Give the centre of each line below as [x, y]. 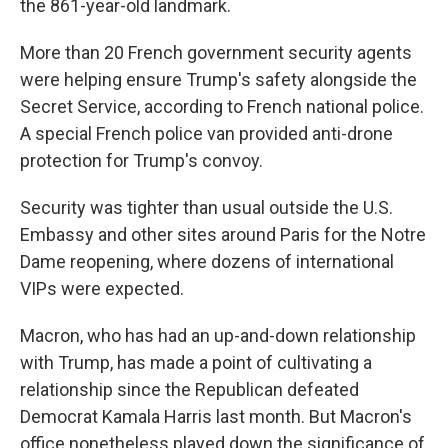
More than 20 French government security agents [216, 52]
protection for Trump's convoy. [141, 160]
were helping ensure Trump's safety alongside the [218, 79]
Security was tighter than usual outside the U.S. [206, 207]
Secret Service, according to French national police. [222, 106]
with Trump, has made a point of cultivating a [196, 362]
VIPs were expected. [102, 288]
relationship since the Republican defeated [189, 389]
